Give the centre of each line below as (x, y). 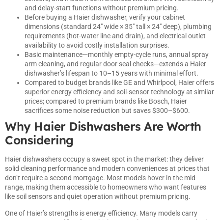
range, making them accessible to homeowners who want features (106, 187)
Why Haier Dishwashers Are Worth (103, 126)
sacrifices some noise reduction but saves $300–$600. (107, 111)
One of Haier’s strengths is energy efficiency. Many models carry (101, 213)
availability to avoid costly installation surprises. (97, 45)
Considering (39, 140)
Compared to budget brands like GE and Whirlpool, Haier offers (119, 83)
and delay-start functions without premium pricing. (102, 8)
